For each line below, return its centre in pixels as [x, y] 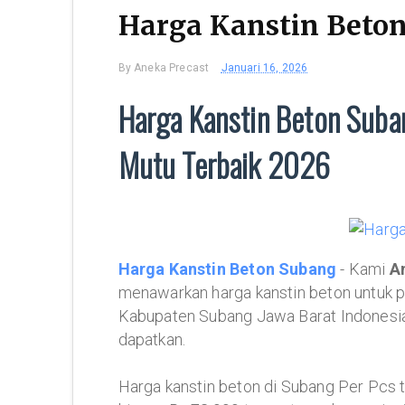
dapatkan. [152, 339]
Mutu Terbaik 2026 [224, 165]
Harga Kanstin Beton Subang [227, 269]
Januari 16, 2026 [264, 68]
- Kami [363, 269]
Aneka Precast [172, 68]
